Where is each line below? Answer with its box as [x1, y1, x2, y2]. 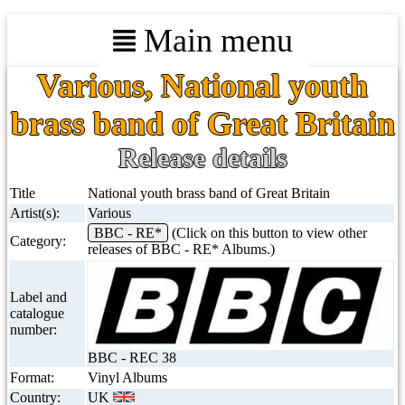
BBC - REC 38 [88, 350, 176, 366]
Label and [10, 289, 67, 305]
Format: [10, 370, 54, 385]
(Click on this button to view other [168, 225, 367, 240]
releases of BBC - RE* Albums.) [88, 241, 275, 257]
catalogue [10, 306, 64, 321]
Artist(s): [10, 205, 60, 221]
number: [10, 322, 57, 337]
